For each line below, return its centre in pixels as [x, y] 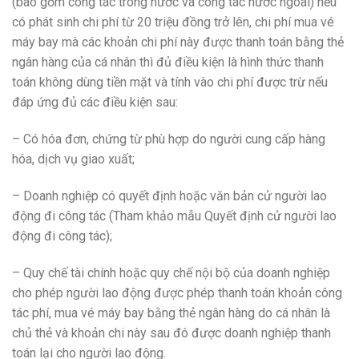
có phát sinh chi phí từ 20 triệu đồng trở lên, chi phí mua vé [173, 22]
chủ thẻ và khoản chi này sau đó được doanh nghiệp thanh [171, 333]
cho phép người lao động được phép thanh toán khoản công [177, 292]
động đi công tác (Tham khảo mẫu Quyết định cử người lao [174, 216]
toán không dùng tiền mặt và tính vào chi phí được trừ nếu [170, 83]
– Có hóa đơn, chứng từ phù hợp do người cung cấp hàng [169, 139]
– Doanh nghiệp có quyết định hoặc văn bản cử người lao [169, 196]
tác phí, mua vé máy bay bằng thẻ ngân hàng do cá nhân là [171, 313]
